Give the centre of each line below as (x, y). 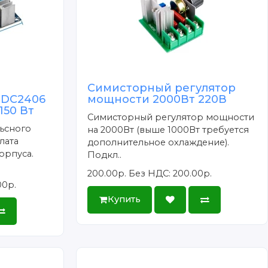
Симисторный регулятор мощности (171, 118)
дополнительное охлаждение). (159, 143)
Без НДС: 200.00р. (170, 174)
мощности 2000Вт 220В (157, 100)
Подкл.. (105, 155)
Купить (124, 200)
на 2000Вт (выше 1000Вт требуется (168, 130)
